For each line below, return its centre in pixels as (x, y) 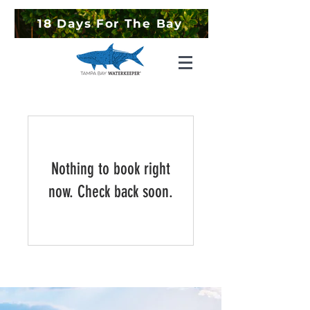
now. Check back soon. (111, 192)
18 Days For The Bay (110, 24)
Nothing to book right (111, 169)
